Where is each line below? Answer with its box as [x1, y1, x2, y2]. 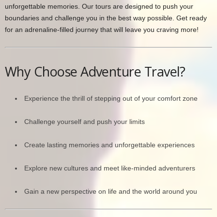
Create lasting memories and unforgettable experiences [24, 140, 195, 149]
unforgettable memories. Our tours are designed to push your [5, 2, 193, 10]
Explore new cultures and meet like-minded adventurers [24, 164, 195, 172]
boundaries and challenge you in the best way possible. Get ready [5, 14, 207, 22]
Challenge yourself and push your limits [24, 117, 145, 125]
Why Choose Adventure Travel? [5, 62, 186, 80]
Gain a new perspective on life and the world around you [24, 187, 197, 195]
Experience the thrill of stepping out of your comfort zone [24, 94, 198, 102]
